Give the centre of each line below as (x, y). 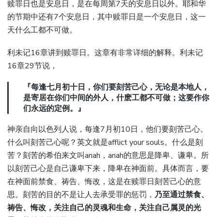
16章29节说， (32, 66)
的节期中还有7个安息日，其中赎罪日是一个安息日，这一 (107, 17)
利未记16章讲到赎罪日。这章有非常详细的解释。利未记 (105, 53)
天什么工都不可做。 (42, 30)
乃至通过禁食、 (182, 194)
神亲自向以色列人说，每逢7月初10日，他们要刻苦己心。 (108, 129)
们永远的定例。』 (54, 108)
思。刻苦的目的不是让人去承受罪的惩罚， (81, 194)
